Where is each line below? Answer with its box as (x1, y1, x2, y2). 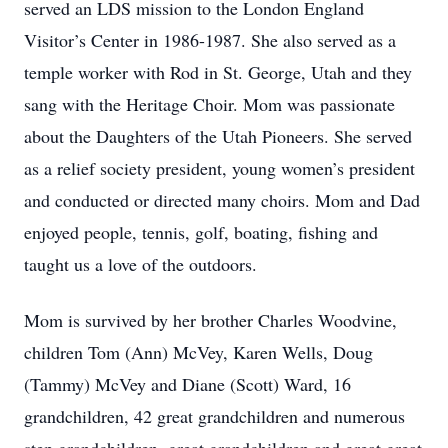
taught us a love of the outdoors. (24, 252, 257, 276)
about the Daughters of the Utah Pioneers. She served (24, 124, 412, 148)
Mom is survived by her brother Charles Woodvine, (24, 308, 397, 332)
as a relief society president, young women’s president (24, 156, 415, 180)
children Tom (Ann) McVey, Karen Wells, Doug (24, 340, 373, 364)
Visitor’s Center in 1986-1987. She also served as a (24, 28, 396, 52)
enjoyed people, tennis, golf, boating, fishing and (24, 220, 378, 244)
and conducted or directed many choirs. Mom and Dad (24, 188, 420, 212)
